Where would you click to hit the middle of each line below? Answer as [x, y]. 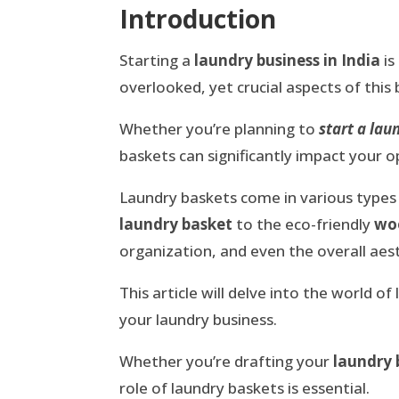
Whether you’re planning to [220, 129]
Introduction [198, 19]
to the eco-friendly [304, 224]
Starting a [157, 61]
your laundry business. [199, 320]
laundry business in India [288, 61]
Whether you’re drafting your [227, 362]
